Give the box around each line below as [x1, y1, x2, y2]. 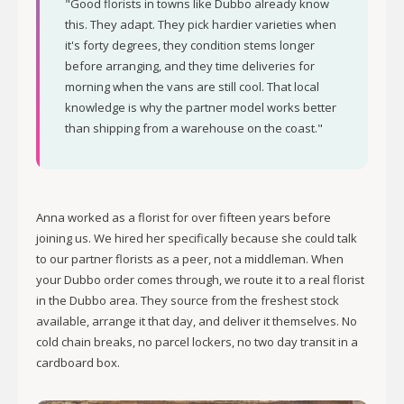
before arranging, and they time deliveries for [65, 58, 315, 74]
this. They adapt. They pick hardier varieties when [65, 16, 336, 32]
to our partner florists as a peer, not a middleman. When [36, 251, 344, 267]
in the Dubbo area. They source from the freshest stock [36, 292, 339, 308]
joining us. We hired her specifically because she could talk [36, 230, 357, 246]
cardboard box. [36, 354, 120, 371]
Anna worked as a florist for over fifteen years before [36, 209, 331, 225]
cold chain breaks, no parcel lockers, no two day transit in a [36, 334, 358, 350]
